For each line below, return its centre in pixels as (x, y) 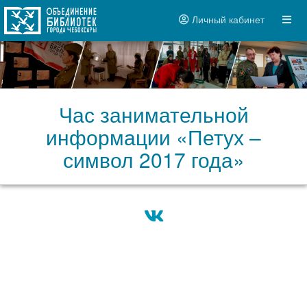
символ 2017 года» (153, 159)
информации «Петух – (153, 137)
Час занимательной (153, 114)
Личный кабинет (227, 20)
